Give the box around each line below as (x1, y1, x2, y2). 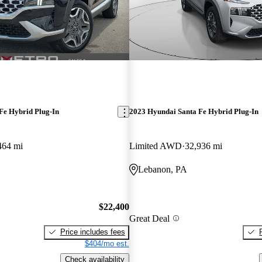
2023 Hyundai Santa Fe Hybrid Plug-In (129, 107, 258, 116)
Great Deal (129, 213, 170, 223)
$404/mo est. (84, 239, 129, 248)
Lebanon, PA (137, 164, 187, 175)
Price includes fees (60, 227, 125, 236)
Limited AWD (129, 141, 182, 151)
